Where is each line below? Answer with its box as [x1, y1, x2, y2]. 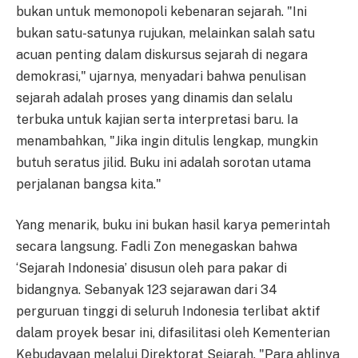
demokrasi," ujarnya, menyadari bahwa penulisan [16, 68, 306, 84]
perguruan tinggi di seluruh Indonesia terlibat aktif [16, 304, 320, 320]
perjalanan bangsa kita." [16, 176, 161, 192]
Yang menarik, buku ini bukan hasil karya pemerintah [16, 217, 330, 233]
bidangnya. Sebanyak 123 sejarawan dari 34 [16, 282, 277, 298]
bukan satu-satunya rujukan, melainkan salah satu [16, 25, 315, 41]
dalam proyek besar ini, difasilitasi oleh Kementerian [16, 325, 330, 341]
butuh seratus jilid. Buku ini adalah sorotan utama [16, 154, 311, 170]
